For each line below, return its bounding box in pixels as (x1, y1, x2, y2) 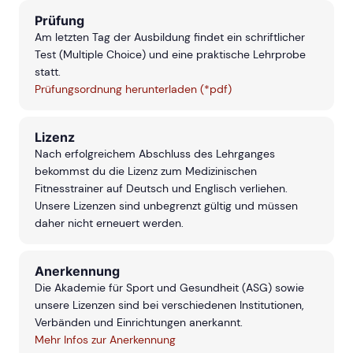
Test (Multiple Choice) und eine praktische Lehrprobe (35, 47, 306, 62)
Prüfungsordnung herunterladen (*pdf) (35, 82, 232, 97)
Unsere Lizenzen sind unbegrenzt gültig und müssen (35, 199, 298, 214)
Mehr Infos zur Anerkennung (35, 333, 176, 347)
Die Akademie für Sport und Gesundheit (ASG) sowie (35, 281, 304, 295)
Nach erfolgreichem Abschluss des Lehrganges (35, 147, 275, 162)
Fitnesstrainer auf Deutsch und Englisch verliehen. (35, 181, 288, 196)
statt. (35, 65, 61, 80)
